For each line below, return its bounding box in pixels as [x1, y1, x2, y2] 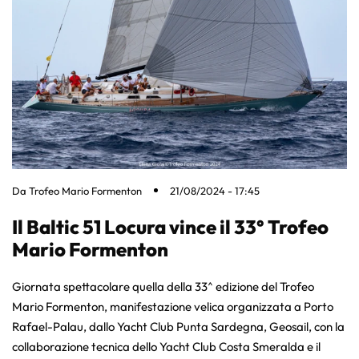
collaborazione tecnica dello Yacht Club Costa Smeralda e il [12, 338, 321, 354]
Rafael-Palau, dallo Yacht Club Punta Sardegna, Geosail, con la [12, 318, 345, 334]
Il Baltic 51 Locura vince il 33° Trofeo [12, 214, 329, 239]
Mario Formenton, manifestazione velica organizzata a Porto [12, 298, 333, 314]
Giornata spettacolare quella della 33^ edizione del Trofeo [12, 278, 314, 294]
